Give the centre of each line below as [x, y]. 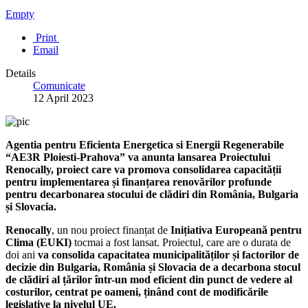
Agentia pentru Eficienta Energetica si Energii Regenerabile [145, 144]
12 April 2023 [63, 98]
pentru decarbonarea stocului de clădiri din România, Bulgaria [152, 194]
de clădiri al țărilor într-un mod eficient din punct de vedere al [149, 279]
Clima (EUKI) [38, 242]
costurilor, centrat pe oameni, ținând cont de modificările [137, 291]
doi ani [22, 254]
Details [21, 73]
